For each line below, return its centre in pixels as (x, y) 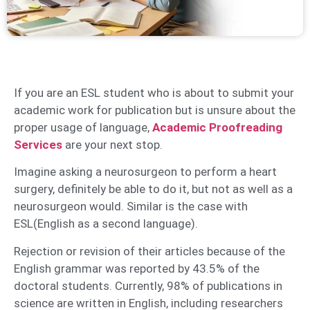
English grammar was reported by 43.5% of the (137, 268)
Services (38, 145)
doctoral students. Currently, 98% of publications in (148, 285)
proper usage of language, (83, 128)
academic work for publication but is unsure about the (155, 110)
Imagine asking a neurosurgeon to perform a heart (145, 172)
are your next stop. (114, 145)
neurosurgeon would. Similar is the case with (131, 207)
